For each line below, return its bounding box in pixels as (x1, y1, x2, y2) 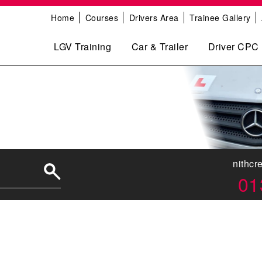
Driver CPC (208, 39, 259, 53)
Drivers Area (129, 12, 179, 23)
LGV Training (54, 39, 111, 53)
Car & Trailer (131, 39, 188, 53)
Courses (85, 12, 118, 23)
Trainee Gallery (189, 12, 251, 23)
